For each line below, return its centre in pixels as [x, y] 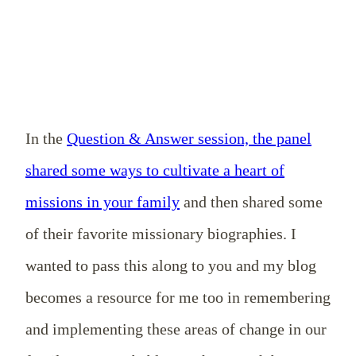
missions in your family [103, 201]
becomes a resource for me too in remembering [178, 297]
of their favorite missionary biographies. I [161, 233]
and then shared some [251, 201]
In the [46, 138]
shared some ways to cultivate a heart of [155, 170]
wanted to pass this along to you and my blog [171, 265]
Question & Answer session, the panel [189, 138]
